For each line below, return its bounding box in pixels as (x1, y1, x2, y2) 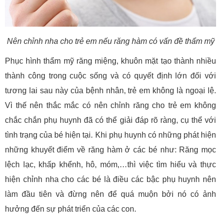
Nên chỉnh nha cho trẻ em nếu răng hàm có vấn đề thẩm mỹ (6, 37, 215, 46)
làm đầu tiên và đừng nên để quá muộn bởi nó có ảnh (5, 190, 216, 199)
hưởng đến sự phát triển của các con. (5, 205, 136, 214)
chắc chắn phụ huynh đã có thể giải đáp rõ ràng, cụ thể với (5, 116, 216, 125)
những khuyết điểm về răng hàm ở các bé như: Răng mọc (5, 146, 216, 154)
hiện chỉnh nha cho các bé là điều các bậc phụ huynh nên (5, 175, 216, 184)
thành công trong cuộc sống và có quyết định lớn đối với (5, 72, 216, 80)
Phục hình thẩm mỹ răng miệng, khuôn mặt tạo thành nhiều (5, 57, 216, 66)
